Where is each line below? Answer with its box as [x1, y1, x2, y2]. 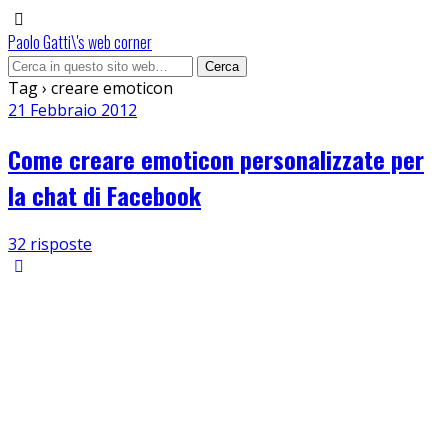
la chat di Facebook [8, 176, 201, 213]
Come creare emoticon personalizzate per [8, 140, 424, 177]
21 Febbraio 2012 [8, 99, 137, 121]
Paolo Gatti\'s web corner [8, 30, 152, 54]
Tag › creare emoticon [8, 77, 173, 99]
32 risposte [8, 232, 92, 255]
